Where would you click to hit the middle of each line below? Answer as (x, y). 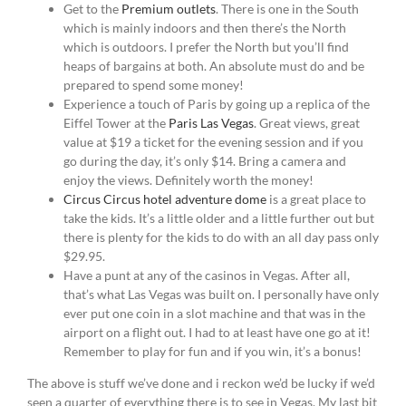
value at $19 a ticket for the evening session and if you (213, 142)
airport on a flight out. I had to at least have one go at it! (217, 333)
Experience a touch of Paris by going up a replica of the (217, 104)
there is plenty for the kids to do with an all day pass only (221, 237)
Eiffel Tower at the (116, 123)
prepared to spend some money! (154, 85)
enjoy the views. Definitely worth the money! (188, 180)
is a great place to (316, 199)
